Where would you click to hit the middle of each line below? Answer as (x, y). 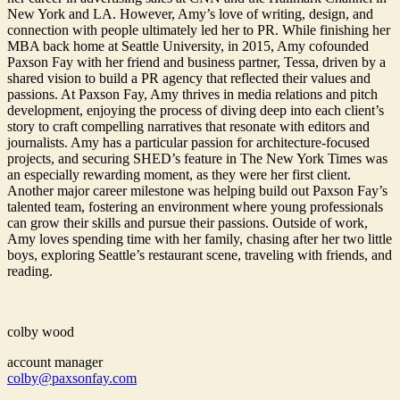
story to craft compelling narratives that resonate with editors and (188, 127)
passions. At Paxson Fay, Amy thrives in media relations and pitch (192, 95)
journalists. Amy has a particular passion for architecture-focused (188, 143)
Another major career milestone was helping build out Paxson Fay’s (197, 191)
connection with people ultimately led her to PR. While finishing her (199, 30)
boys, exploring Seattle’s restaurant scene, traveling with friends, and (200, 255)
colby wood (41, 332)
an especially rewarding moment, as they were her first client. (179, 175)
